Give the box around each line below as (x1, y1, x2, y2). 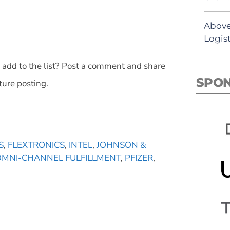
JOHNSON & (97, 139, 146, 151)
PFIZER (125, 151, 153, 164)
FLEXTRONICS (8, 139, 65, 151)
